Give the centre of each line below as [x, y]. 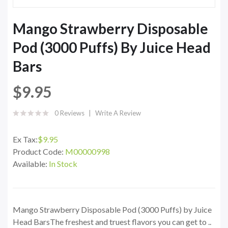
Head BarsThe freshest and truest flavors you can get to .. [112, 222]
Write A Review [118, 113]
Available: [31, 164]
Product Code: [39, 152]
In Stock [63, 164]
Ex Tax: [25, 139]
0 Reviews [69, 113]
